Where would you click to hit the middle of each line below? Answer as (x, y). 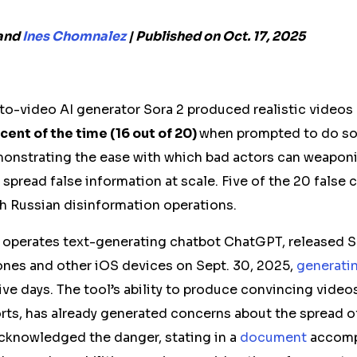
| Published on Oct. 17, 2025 (216, 36)
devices (147, 266)
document (273, 337)
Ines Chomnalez (74, 36)
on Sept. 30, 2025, (235, 266)
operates (31, 242)
